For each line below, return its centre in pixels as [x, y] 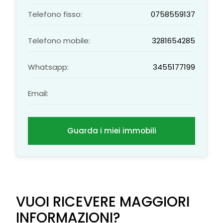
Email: [38, 93]
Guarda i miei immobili [111, 131]
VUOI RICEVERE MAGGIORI [103, 202]
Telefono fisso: [55, 14]
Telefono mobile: [59, 41]
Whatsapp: [49, 67]
